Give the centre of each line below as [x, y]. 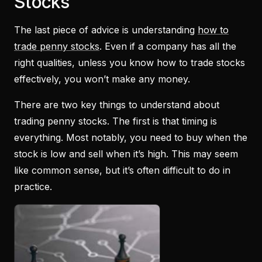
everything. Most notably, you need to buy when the [131, 137]
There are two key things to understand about [117, 104]
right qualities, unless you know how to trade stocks [130, 62]
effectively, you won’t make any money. [102, 79]
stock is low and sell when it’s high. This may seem [126, 154]
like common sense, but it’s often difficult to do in [122, 170]
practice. [33, 186]
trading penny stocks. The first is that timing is [116, 121]
